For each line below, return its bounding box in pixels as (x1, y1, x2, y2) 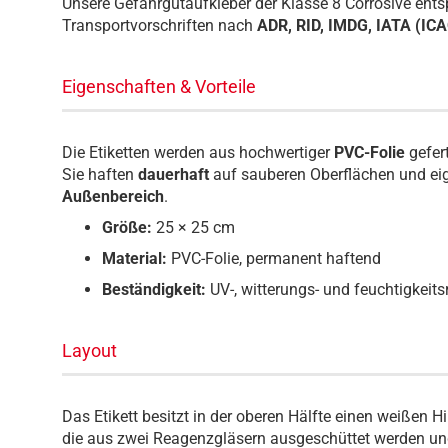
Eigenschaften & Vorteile (62, 76, 256, 97)
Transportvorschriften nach (62, 16, 253, 35)
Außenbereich (62, 187, 164, 206)
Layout (62, 340, 117, 361)
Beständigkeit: (102, 280, 206, 299)
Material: (102, 249, 167, 268)
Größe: (102, 218, 152, 237)
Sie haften (62, 165, 138, 184)
